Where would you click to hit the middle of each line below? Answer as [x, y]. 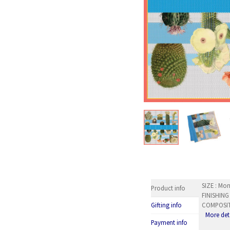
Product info [168, 188]
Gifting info [166, 205]
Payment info [169, 222]
